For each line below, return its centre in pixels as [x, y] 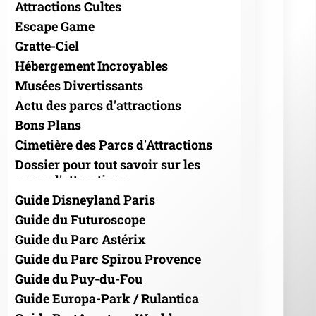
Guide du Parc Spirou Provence [108, 259]
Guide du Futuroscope [80, 219]
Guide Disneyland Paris [85, 199]
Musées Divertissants [79, 85]
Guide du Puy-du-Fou [79, 278]
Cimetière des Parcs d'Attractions [114, 144]
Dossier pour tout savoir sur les [108, 164]
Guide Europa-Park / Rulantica [107, 298]
